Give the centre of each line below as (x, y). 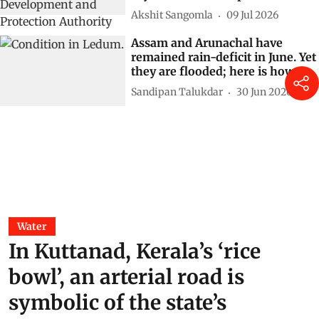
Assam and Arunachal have (207, 42)
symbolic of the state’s (117, 302)
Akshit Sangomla (172, 15)
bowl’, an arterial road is (126, 277)
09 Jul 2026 (252, 15)
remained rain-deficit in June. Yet (224, 57)
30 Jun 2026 (264, 92)
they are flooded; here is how (213, 71)
